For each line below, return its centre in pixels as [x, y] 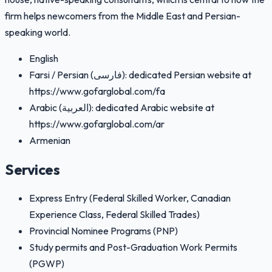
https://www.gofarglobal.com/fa [97, 91]
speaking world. [38, 32]
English [44, 59]
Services [32, 170]
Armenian [50, 141]
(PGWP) [47, 264]
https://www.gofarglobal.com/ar [97, 124]
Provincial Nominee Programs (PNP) [104, 231]
